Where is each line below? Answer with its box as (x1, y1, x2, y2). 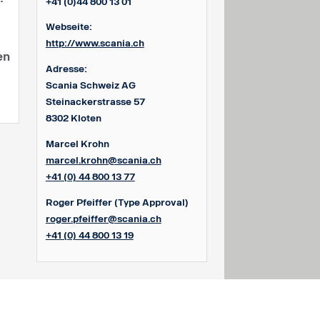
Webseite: (45, 21, 92, 33)
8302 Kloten (45, 113, 101, 124)
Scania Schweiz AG (45, 80, 136, 91)
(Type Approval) (114, 196, 189, 208)
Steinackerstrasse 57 (45, 96, 145, 108)
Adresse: (45, 64, 87, 75)
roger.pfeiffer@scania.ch (45, 213, 161, 224)
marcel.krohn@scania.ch (45, 154, 161, 166)
